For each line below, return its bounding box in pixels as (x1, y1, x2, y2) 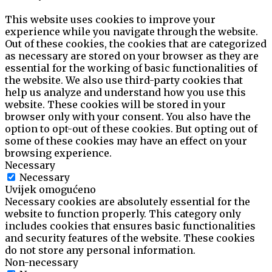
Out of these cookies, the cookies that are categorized (5, 38, 267, 50)
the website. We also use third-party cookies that (5, 74, 243, 87)
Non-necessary (5, 256, 78, 269)
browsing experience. (5, 147, 112, 160)
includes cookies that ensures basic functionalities (5, 220, 256, 233)
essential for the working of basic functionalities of (5, 62, 257, 75)
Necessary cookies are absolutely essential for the (5, 195, 250, 208)
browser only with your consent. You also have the (5, 110, 251, 123)
